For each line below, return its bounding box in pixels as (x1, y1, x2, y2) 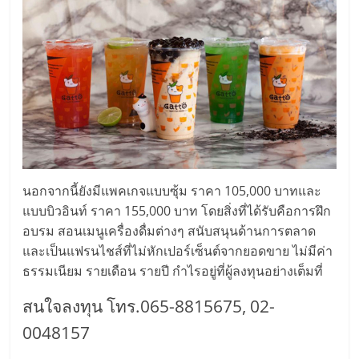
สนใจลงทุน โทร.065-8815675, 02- (22, 294, 276, 317)
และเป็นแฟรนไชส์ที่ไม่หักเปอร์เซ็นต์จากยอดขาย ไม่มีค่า (22, 241, 333, 260)
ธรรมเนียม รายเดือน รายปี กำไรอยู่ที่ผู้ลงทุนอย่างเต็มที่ (22, 261, 324, 280)
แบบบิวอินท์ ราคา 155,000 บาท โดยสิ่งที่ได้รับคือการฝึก (22, 201, 332, 220)
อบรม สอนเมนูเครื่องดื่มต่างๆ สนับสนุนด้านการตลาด (22, 221, 317, 240)
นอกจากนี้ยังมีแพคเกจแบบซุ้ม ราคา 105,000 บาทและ (22, 181, 322, 200)
